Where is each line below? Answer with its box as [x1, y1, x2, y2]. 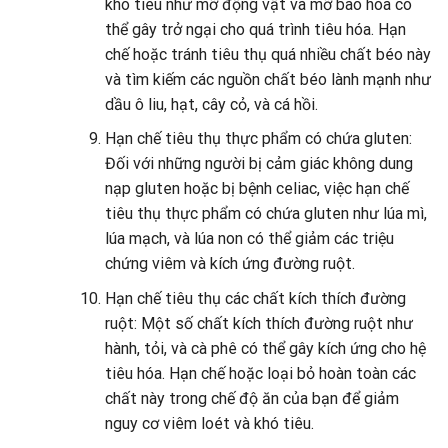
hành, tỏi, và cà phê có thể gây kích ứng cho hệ [104, 338, 426, 358]
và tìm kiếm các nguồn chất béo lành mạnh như [104, 69, 431, 89]
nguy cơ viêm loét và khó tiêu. [104, 413, 314, 433]
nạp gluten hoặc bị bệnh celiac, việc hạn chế [104, 179, 409, 199]
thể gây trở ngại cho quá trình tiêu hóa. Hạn [104, 19, 406, 39]
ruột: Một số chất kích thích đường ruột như [104, 313, 413, 333]
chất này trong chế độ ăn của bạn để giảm [104, 388, 399, 408]
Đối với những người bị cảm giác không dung [104, 154, 413, 174]
